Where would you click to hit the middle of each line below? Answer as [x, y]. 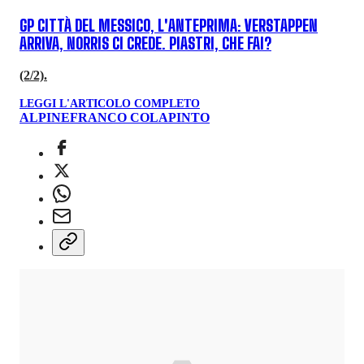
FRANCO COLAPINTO [140, 117]
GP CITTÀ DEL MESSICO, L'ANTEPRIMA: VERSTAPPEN [169, 26]
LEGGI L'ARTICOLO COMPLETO [110, 103]
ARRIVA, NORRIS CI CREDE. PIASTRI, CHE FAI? [145, 44]
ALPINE [45, 117]
